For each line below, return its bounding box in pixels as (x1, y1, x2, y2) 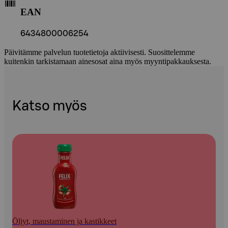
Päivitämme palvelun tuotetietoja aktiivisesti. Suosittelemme (4, 48, 195, 57)
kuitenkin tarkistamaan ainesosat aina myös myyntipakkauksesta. (4, 57, 211, 66)
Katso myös (12, 99, 87, 113)
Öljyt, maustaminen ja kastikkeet (12, 216, 117, 225)
